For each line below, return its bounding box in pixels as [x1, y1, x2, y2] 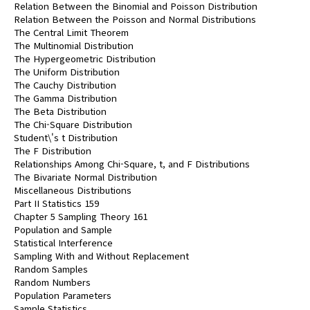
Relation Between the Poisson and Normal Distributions [14, 12, 256, 26]
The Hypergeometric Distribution [14, 52, 156, 65]
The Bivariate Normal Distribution [14, 170, 157, 183]
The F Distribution [14, 144, 91, 157]
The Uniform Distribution [14, 65, 120, 78]
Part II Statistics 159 [14, 197, 99, 210]
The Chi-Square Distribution [14, 118, 132, 131]
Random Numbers [14, 275, 91, 289]
